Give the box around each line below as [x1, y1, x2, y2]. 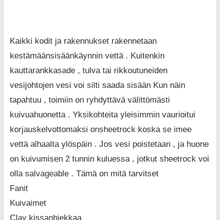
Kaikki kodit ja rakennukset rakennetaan [10, 36, 157, 46]
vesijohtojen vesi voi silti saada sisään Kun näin [10, 81, 185, 90]
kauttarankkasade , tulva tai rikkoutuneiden [10, 66, 167, 75]
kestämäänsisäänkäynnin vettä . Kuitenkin [10, 51, 165, 60]
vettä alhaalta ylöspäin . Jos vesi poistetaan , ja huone [10, 139, 209, 149]
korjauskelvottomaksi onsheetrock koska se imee [10, 125, 192, 134]
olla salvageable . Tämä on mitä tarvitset [10, 169, 159, 178]
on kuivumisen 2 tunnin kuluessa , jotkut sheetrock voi [10, 154, 209, 164]
